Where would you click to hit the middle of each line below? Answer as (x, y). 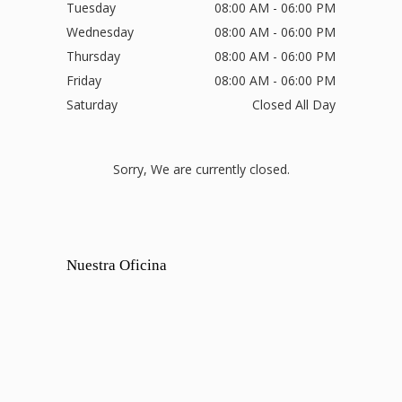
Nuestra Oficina (117, 266)
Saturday (92, 105)
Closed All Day (294, 105)
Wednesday (100, 32)
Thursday (93, 57)
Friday (84, 81)
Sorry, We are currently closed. (201, 169)
